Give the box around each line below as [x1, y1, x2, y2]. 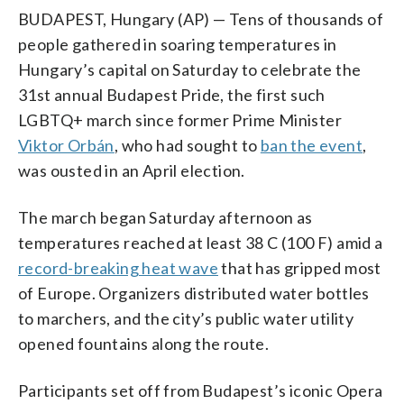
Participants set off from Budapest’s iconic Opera [18, 380, 383, 400]
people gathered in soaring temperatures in [18, 33, 337, 54]
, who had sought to [114, 134, 261, 155]
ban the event [260, 134, 363, 155]
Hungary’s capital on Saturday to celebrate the [18, 59, 362, 79]
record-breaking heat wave [18, 257, 218, 278]
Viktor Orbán [18, 134, 115, 155]
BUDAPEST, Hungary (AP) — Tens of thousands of [18, 8, 383, 29]
